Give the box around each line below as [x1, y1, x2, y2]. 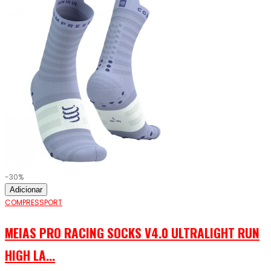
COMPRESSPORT [5, 197, 62, 208]
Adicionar [10, 185, 42, 195]
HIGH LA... [5, 246, 55, 265]
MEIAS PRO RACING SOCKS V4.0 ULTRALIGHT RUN [5, 223, 260, 243]
